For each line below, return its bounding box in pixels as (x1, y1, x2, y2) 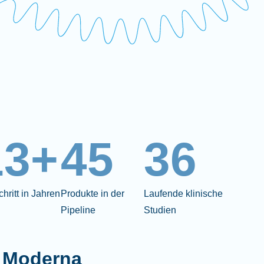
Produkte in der (60, 188, 124, 199)
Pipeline (60, 204, 95, 215)
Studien (143, 204, 176, 215)
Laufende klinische (143, 188, 223, 199)
